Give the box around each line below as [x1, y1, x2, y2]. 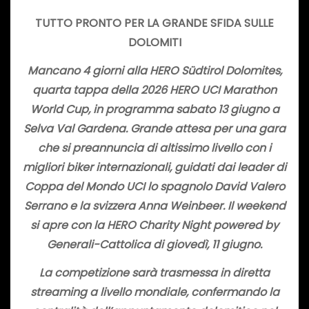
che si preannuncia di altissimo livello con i [38, 140, 271, 157]
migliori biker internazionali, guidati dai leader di [23, 159, 286, 176]
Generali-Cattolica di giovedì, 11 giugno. [47, 237, 262, 253]
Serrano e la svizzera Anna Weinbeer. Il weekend [23, 198, 286, 215]
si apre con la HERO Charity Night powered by [30, 217, 279, 234]
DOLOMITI [128, 34, 181, 51]
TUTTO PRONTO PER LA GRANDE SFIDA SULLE [35, 15, 274, 32]
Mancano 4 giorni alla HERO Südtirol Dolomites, [27, 63, 282, 79]
